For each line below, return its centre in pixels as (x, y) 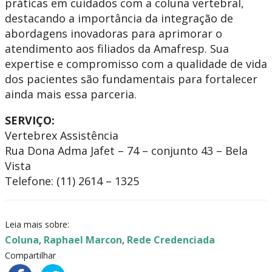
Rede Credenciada (171, 240)
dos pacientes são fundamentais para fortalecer (131, 79)
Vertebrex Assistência (62, 135)
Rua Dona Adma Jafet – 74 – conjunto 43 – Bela (126, 151)
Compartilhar (30, 255)
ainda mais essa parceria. (71, 94)
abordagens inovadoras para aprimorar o (114, 33)
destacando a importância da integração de (119, 18)
